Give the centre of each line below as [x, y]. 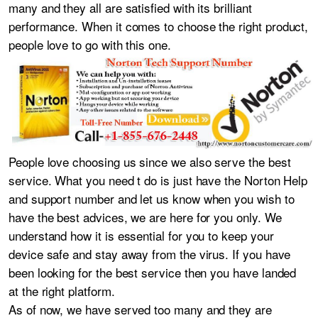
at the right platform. [62, 290]
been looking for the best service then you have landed [153, 272]
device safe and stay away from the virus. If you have [150, 253]
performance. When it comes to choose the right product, [159, 26]
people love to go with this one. [90, 44]
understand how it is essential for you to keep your [141, 235]
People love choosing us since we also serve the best [150, 161]
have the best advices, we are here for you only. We [145, 216]
